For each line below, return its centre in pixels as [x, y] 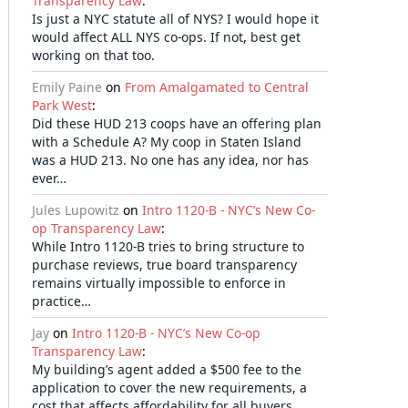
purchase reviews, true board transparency [164, 265]
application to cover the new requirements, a [169, 388]
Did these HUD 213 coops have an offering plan [177, 123]
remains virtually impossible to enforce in [159, 283]
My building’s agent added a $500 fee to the [167, 369]
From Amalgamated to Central [217, 87]
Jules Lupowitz [76, 210]
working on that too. [93, 55]
